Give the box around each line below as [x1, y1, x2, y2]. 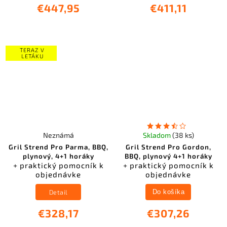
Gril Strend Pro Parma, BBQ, [8, 143, 108, 152]
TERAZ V [20, 46, 45, 53]
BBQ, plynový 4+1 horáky [124, 152, 212, 161]
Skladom [142, 131, 172, 140]
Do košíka [152, 188, 185, 196]
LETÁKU [21, 52, 44, 59]
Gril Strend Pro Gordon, [125, 143, 211, 152]
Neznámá [43, 131, 74, 140]
